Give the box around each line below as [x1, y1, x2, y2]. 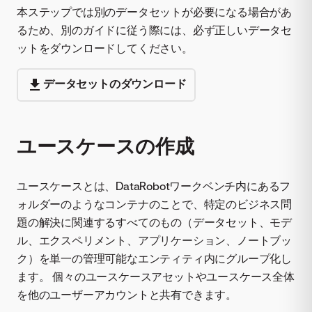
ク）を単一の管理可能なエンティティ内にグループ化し [17, 251, 292, 265]
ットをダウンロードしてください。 [17, 40, 193, 55]
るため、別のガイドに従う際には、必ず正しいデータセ [17, 22, 292, 37]
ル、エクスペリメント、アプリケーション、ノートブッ [17, 233, 292, 247]
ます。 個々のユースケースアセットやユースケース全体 [17, 269, 295, 283]
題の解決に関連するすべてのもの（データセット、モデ [17, 214, 292, 229]
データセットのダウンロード [43, 76, 187, 91]
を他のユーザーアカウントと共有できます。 [17, 287, 237, 302]
